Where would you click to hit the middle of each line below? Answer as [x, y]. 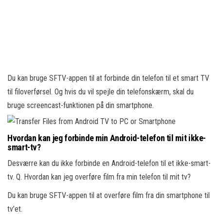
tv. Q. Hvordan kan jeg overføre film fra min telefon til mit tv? [99, 177]
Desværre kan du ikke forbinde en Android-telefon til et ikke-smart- [109, 163]
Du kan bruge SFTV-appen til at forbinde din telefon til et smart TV [108, 78]
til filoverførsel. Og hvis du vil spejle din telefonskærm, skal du [100, 92]
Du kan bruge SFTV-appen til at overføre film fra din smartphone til [109, 195]
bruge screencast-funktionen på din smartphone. [81, 105]
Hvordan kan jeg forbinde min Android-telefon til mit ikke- [107, 138]
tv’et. [15, 209]
